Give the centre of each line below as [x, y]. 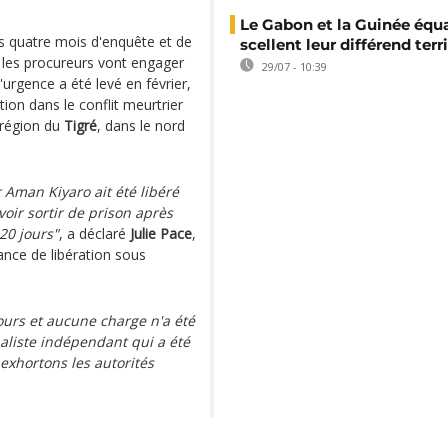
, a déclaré [94, 233]
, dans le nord [141, 125]
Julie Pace [161, 233]
